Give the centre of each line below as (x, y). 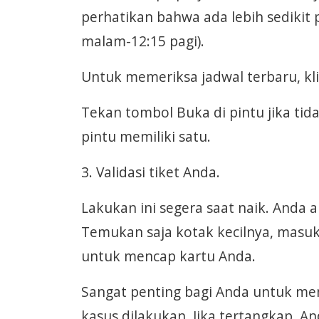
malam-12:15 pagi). (143, 41)
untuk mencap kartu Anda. (168, 256)
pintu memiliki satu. (146, 136)
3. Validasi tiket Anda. (151, 172)
